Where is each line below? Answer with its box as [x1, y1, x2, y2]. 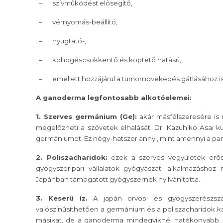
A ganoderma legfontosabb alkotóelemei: [36, 94, 192, 102]
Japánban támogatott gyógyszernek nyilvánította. [36, 175, 200, 184]
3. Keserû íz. [36, 194, 88, 203]
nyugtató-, [52, 37, 86, 45]
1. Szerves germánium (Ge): [36, 112, 137, 121]
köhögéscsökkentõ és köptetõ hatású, [52, 56, 181, 64]
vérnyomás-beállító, [52, 18, 117, 26]
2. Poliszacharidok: [36, 153, 108, 162]
